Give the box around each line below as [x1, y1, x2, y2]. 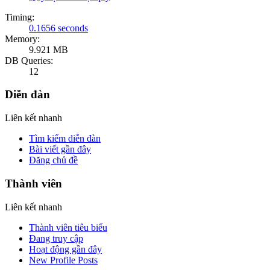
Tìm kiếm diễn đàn [29, 133, 101, 144]
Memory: [5, 33, 40, 44]
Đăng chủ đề [29, 155, 78, 166]
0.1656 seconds [29, 22, 88, 33]
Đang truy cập [29, 233, 83, 243]
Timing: [5, 11, 34, 22]
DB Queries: [5, 55, 53, 66]
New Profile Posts [29, 254, 98, 265]
